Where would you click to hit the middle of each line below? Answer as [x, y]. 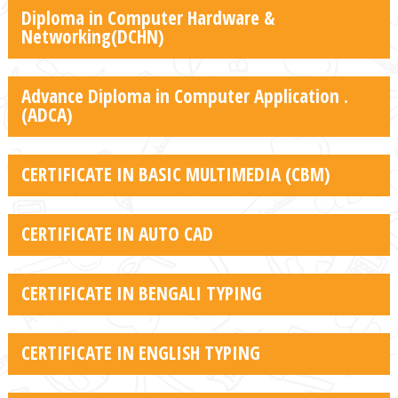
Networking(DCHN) [92, 36]
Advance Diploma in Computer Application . [184, 96]
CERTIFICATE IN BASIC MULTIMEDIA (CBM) [175, 174]
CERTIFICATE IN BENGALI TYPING [141, 293]
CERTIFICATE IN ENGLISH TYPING [140, 352]
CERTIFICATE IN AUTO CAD [117, 233]
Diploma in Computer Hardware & [147, 17]
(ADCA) [47, 114]
